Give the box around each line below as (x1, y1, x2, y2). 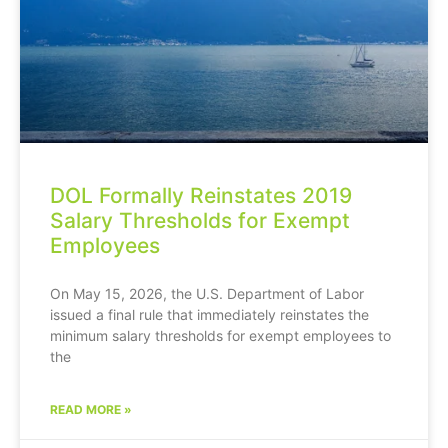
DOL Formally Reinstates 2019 (50, 182, 352, 208)
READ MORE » (50, 401, 132, 417)
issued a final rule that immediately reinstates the (50, 305, 369, 323)
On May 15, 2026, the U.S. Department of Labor (50, 284, 364, 302)
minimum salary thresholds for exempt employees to (50, 326, 391, 344)
